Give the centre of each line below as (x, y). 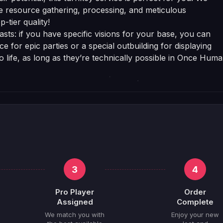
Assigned (75, 202)
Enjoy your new (195, 215)
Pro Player (75, 192)
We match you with (75, 215)
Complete (195, 202)
